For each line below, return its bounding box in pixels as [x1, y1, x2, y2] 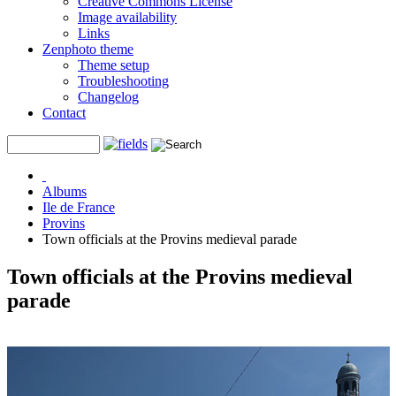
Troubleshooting [78, 73, 169, 88]
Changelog [78, 89, 139, 104]
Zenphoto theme [42, 42, 133, 57]
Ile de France [42, 200, 115, 215]
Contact [42, 105, 86, 120]
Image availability [78, 10, 177, 25]
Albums [42, 184, 87, 199]
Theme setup [78, 57, 149, 72]
